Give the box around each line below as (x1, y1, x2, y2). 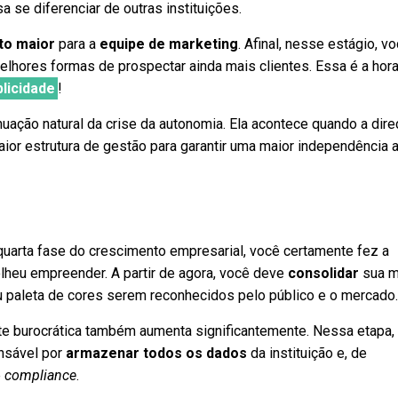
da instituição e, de (247, 345, 368, 362)
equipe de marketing (99, 36, 239, 52)
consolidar (288, 265, 360, 282)
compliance (4, 367, 77, 384)
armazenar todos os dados (66, 345, 248, 362)
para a (55, 36, 100, 52)
